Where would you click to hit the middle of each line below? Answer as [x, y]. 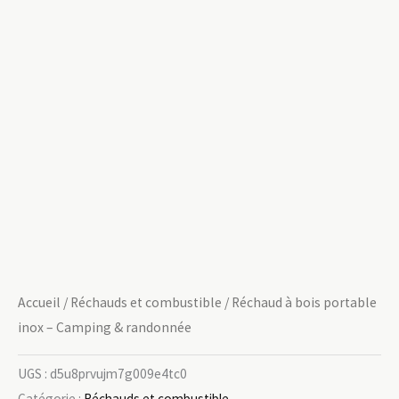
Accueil [39, 302]
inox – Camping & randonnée [105, 327]
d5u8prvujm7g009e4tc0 [118, 374]
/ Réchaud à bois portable [299, 302]
